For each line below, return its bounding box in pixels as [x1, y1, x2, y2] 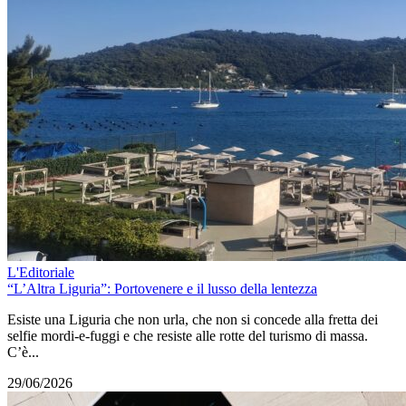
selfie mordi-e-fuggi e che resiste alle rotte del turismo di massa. [7, 327, 368, 343]
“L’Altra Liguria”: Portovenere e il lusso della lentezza [7, 280, 317, 296]
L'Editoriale [7, 264, 74, 280]
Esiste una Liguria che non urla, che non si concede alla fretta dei [7, 311, 378, 327]
